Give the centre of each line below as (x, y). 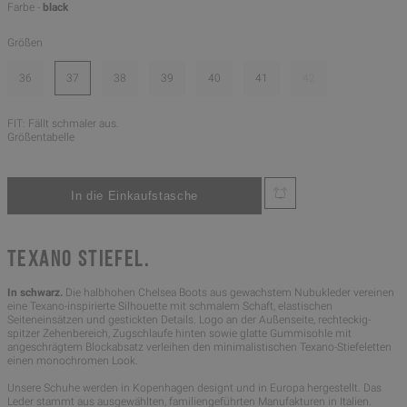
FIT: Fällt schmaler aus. (63, 123)
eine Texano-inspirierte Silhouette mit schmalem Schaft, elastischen (170, 307)
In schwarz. (36, 293)
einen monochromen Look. (73, 361)
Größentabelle (41, 137)
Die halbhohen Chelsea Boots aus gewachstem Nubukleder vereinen (230, 293)
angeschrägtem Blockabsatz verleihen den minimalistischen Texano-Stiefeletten (199, 347)
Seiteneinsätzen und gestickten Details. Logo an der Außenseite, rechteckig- (189, 320)
